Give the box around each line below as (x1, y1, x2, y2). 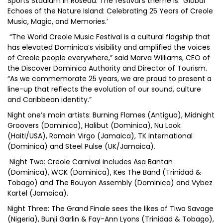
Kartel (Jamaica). (7, 188, 68, 198)
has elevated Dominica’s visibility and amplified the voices (7, 42, 210, 52)
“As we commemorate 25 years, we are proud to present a (7, 74, 212, 84)
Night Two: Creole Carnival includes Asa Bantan (7, 157, 173, 167)
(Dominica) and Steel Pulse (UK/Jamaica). (7, 141, 155, 151)
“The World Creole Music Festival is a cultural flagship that (7, 32, 210, 42)
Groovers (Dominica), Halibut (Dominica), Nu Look (7, 120, 181, 130)
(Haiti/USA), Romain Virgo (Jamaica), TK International (7, 131, 193, 141)
